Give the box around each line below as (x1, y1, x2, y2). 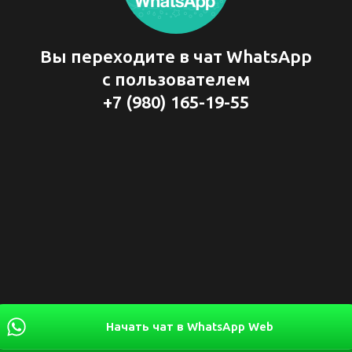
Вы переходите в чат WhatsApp (40, 46, 312, 68)
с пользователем (102, 69, 250, 90)
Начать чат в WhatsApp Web (105, 320, 273, 334)
